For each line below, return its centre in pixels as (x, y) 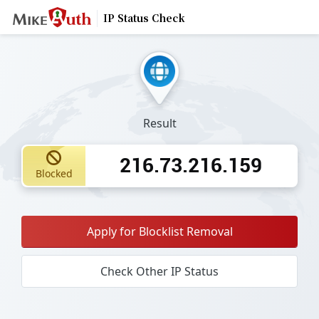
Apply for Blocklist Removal (159, 231)
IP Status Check (144, 18)
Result (159, 123)
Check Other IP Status (159, 271)
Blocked (54, 174)
